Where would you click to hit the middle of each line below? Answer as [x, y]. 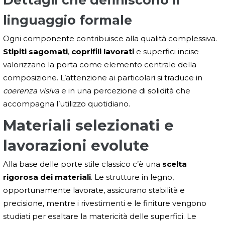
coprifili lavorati [103, 51]
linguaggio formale [68, 20]
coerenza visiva [31, 90]
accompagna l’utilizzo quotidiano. [67, 103]
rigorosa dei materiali [47, 177]
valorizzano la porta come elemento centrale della [100, 64]
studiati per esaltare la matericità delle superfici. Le [100, 216]
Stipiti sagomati [35, 51]
